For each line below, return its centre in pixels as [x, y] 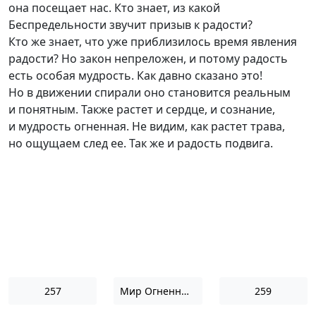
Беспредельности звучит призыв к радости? [130, 25]
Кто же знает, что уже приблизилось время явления [153, 42]
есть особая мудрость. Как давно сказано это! [135, 75]
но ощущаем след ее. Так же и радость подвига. [141, 143]
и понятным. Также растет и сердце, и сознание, [142, 109]
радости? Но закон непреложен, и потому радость [148, 59]
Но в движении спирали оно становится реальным [150, 92]
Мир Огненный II [186, 291]
